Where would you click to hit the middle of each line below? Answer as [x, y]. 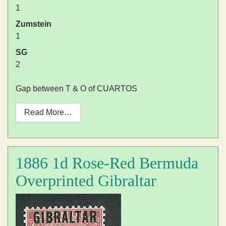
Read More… [48, 112]
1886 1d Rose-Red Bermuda [107, 163]
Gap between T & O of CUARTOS [76, 89]
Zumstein [34, 24]
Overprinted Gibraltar [86, 181]
